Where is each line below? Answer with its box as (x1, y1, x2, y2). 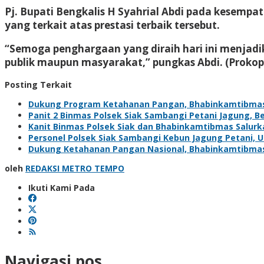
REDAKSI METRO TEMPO (25, 162, 124, 174)
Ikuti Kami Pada (28, 181, 95, 193)
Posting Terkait (5, 78, 72, 90)
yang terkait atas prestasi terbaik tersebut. (5, 18, 220, 32)
